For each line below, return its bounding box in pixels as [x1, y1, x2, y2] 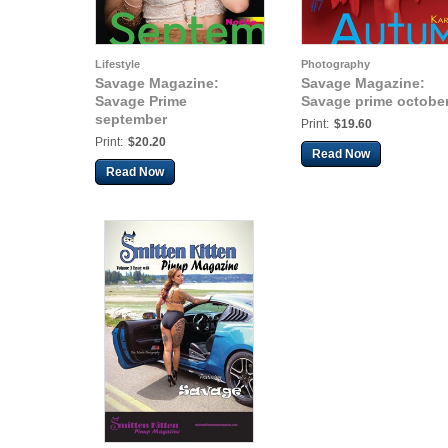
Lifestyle [95, 58, 140, 70]
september [95, 111, 167, 127]
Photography [301, 58, 370, 70]
